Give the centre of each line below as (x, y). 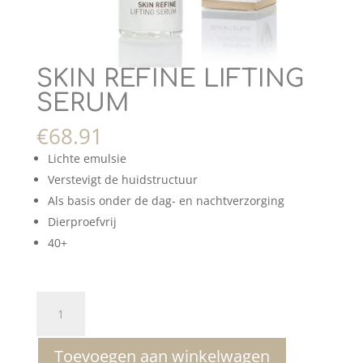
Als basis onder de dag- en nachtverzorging (166, 201)
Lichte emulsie (87, 159)
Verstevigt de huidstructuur (122, 180)
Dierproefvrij (82, 222)
